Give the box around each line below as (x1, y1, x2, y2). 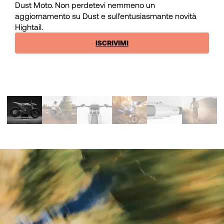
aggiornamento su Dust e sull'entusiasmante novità (15, 11, 196, 21)
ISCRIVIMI (95, 38, 128, 47)
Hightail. (15, 22, 43, 32)
